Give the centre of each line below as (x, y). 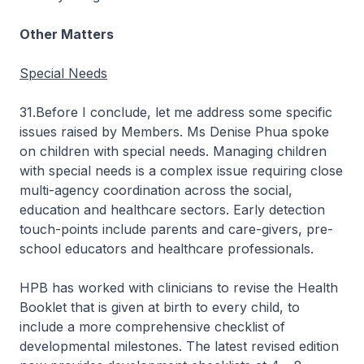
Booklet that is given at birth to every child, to (160, 307)
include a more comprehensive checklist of (152, 327)
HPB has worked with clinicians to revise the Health (179, 288)
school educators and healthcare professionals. (167, 249)
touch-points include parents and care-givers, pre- (176, 229)
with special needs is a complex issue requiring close (181, 171)
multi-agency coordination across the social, (156, 190)
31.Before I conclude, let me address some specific (176, 112)
